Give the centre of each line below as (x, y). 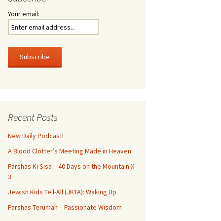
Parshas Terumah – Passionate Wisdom (65, 207)
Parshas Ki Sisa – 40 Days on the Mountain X (71, 166)
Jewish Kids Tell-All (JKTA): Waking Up (62, 192)
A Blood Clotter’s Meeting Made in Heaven (70, 151)
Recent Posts (33, 117)
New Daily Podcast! (36, 136)
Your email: (24, 14)
